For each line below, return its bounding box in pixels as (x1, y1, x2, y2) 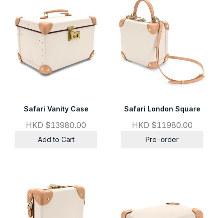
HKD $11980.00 (131, 120, 193, 130)
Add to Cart (37, 135, 74, 144)
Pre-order (145, 135, 179, 144)
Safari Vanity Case (23, 104, 89, 113)
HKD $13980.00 (26, 120, 86, 130)
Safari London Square (124, 104, 200, 113)
